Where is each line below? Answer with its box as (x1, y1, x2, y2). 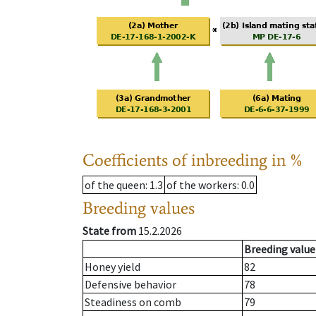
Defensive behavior (85, 277, 176, 292)
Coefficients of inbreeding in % (83, 150, 303, 171)
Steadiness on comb (85, 295, 181, 310)
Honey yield (85, 260, 140, 274)
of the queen (85, 178, 145, 193)
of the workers (166, 178, 237, 193)
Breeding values (83, 197, 195, 219)
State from (83, 224, 136, 238)
